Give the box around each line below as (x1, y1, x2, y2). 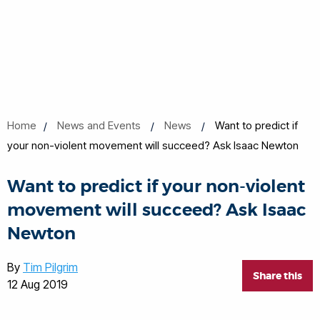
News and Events (57, 119, 141, 132)
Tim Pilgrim (23, 260, 78, 274)
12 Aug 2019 (7, 277, 68, 291)
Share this (253, 269, 302, 282)
